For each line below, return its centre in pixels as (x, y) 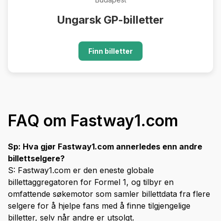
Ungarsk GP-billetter (110, 20)
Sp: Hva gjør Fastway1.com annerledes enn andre (105, 147)
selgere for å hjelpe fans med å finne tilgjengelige (99, 206)
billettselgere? (36, 159)
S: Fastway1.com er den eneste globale (81, 170)
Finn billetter (110, 51)
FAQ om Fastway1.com (93, 121)
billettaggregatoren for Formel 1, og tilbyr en (91, 182)
